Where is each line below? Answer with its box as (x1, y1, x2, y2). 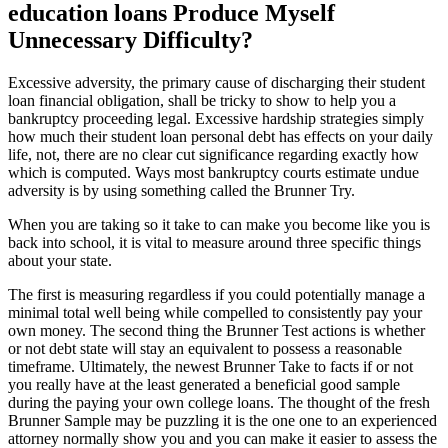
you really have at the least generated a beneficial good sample (8, 375, 400, 393)
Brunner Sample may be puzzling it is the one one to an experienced (8, 411, 437, 429)
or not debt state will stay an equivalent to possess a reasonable (8, 339, 402, 357)
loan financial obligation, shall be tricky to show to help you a (8, 91, 396, 109)
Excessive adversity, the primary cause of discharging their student (8, 73, 425, 91)
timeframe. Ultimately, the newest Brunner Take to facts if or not (8, 357, 413, 375)
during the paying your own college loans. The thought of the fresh (8, 393, 430, 411)
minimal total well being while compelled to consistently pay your (8, 303, 422, 321)
